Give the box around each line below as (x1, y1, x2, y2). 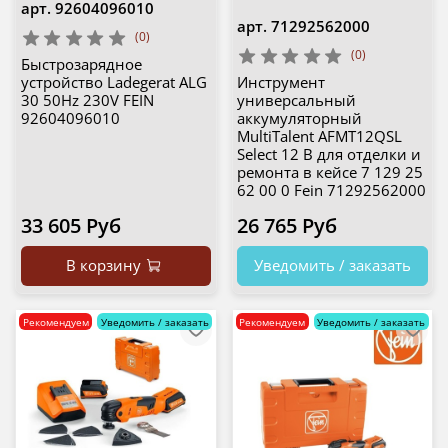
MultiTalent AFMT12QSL (237, 126, 402, 147)
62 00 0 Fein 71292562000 (237, 180, 426, 201)
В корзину (66, 255, 141, 276)
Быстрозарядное (20, 54, 142, 75)
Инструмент (237, 72, 325, 93)
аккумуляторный (237, 108, 362, 129)
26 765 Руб (237, 212, 337, 240)
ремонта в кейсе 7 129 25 (237, 162, 423, 183)
